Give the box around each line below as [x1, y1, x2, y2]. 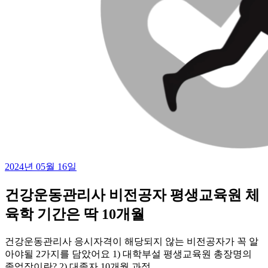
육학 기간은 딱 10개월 [5, 206, 145, 222]
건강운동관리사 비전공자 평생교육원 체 [5, 187, 260, 203]
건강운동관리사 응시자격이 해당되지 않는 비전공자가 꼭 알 [5, 236, 258, 246]
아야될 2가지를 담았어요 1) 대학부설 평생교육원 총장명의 [5, 248, 252, 259]
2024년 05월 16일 [5, 162, 77, 172]
